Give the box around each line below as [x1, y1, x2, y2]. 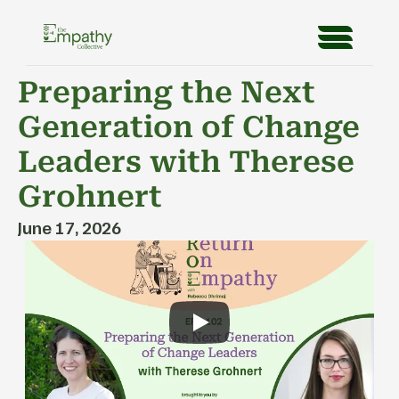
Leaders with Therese [18, 144, 354, 179]
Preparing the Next [18, 75, 315, 110]
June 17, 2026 [18, 216, 121, 239]
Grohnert [18, 179, 162, 214]
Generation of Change [18, 110, 360, 144]
